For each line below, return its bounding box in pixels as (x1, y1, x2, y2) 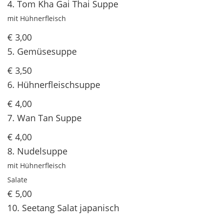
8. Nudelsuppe (7, 145, 67, 157)
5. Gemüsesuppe (7, 45, 77, 58)
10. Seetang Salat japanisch (7, 202, 119, 214)
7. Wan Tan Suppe (7, 112, 82, 124)
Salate (7, 175, 27, 185)
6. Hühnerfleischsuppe (7, 79, 100, 91)
